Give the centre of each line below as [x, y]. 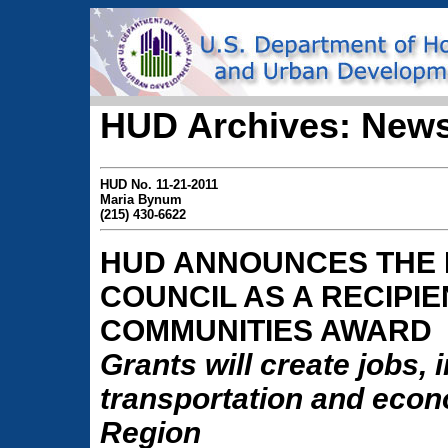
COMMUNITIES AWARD [266, 330]
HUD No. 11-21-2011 [159, 184]
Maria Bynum [141, 199]
